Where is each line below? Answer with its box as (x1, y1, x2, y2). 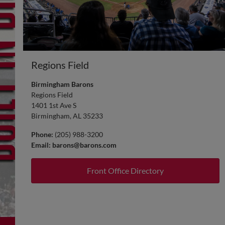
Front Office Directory (86, 165, 164, 175)
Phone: (31, 130, 53, 139)
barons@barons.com (52, 140, 117, 149)
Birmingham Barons (31, 79, 93, 88)
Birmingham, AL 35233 (31, 111, 103, 120)
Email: (31, 140, 51, 149)
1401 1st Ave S (31, 100, 76, 109)
